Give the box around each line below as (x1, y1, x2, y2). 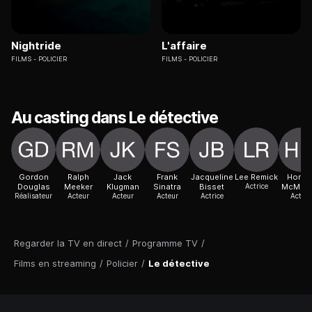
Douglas (17, 182, 50, 192)
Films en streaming (14, 258, 96, 270)
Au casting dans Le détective (11, 108, 219, 128)
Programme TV (132, 237, 198, 249)
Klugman (106, 182, 139, 192)
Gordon (18, 172, 49, 182)
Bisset (199, 182, 224, 192)
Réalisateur (15, 192, 52, 201)
